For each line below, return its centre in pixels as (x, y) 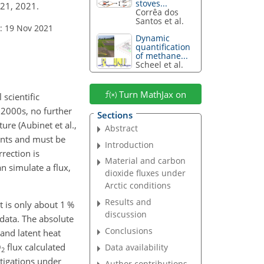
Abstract (122, 128)
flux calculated (35, 247)
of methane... (162, 56)
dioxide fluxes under (146, 173)
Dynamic (153, 38)
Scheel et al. (160, 65)
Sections (115, 115)
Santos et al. (160, 21)
